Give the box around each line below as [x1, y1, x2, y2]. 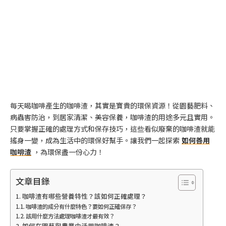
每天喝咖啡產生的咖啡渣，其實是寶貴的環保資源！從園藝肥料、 [10, 100, 215, 110]
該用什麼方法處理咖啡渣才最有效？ [26, 212, 115, 220]
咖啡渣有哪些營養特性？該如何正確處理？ [22, 191, 147, 201]
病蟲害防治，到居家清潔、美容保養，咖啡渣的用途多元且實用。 [10, 112, 215, 122]
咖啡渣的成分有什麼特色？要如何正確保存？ [26, 202, 137, 211]
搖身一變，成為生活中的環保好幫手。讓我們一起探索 [10, 135, 180, 145]
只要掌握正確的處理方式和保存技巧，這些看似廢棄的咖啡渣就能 [10, 124, 215, 134]
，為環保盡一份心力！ [33, 147, 104, 157]
